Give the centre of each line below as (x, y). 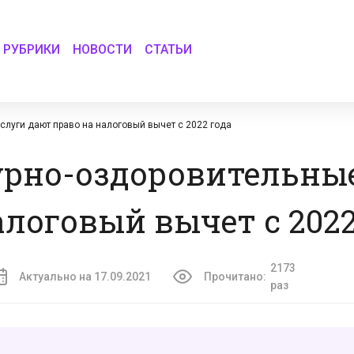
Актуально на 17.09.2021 (85, 277)
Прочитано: (235, 277)
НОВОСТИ (103, 49)
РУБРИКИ (32, 49)
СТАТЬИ (169, 49)
